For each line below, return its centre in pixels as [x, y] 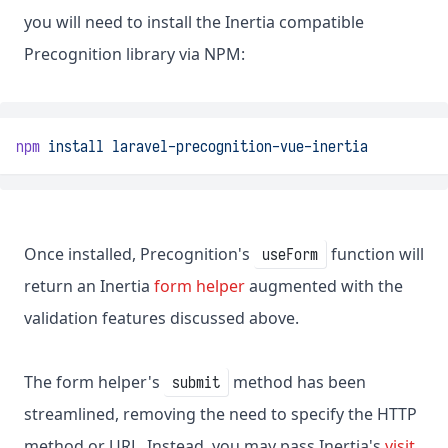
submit [196, 382]
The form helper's [94, 382]
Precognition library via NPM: [134, 54]
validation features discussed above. [161, 318]
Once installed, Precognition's [139, 254]
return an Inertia [89, 286]
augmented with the [324, 286]
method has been [297, 382]
